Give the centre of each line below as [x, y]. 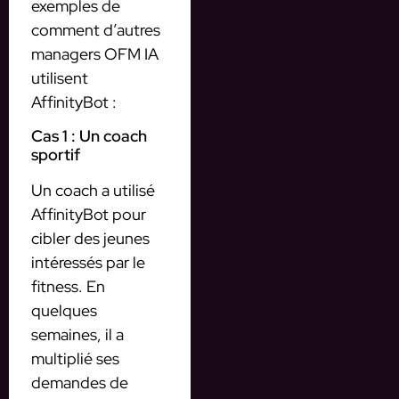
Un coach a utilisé [93, 191]
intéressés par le [88, 263]
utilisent [60, 77]
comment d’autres [96, 29]
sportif [56, 155]
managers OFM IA [95, 53]
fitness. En [68, 287]
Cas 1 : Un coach [89, 136]
